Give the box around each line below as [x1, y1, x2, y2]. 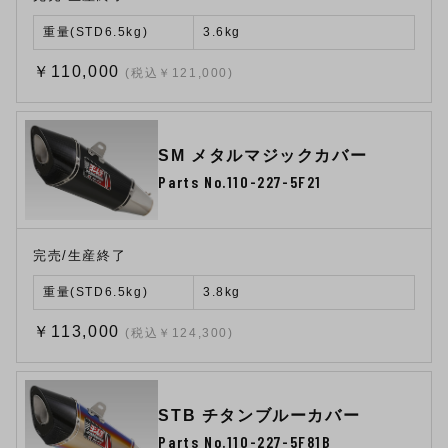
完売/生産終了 [33, 248, 127, 264]
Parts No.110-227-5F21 [158, 171, 323, 191]
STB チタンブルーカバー [158, 406, 361, 424]
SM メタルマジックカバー [158, 146, 368, 164]
